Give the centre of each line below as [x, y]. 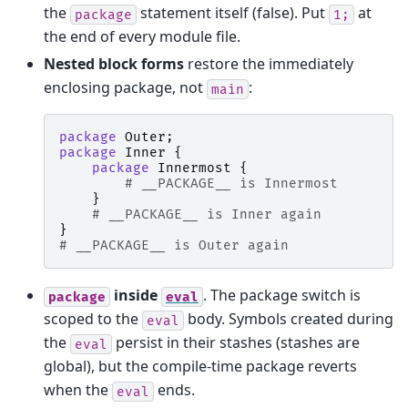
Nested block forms [114, 64]
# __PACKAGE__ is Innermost [231, 184]
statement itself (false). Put [233, 13]
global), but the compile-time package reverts [200, 367]
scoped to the [93, 319]
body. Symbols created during [289, 319]
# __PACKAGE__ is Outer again [174, 246]
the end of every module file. [142, 37]
